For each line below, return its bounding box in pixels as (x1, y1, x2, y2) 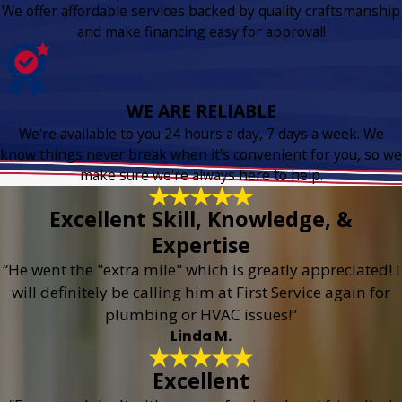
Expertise (152, 231, 250, 260)
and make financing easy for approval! (76, 21, 326, 41)
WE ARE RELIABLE (126, 99, 276, 124)
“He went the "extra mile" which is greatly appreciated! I (2, 259, 400, 281)
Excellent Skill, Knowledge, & (49, 205, 353, 234)
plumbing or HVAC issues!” (105, 304, 297, 326)
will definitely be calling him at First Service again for (12, 282, 390, 303)
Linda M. (170, 327, 232, 346)
